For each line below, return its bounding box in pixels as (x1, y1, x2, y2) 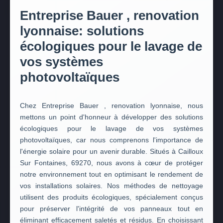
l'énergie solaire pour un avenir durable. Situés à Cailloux (20, 147, 203, 155)
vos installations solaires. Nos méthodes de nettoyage (20, 182, 203, 190)
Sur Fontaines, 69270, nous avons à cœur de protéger (20, 159, 203, 167)
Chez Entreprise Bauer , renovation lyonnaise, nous (20, 102, 203, 110)
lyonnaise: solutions (20, 23, 144, 38)
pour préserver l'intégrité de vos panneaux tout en (20, 205, 203, 213)
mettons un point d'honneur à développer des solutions (20, 113, 203, 121)
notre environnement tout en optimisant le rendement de (20, 170, 203, 178)
